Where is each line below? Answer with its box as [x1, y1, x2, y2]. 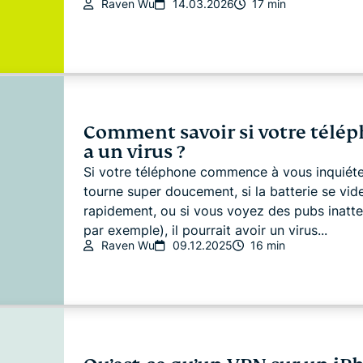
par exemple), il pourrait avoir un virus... [83, 221, 327, 238]
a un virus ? [83, 139, 185, 164]
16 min [250, 237, 285, 252]
